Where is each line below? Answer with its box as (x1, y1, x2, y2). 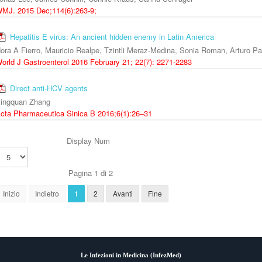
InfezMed (153, 252, 179, 259)
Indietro (35, 188, 59, 199)
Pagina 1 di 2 (66, 167, 113, 179)
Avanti (113, 188, 133, 199)
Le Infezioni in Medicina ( (81, 252, 153, 259)
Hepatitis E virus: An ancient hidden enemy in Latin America (10, 31, 214, 43)
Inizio (3, 188, 20, 199)
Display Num (67, 135, 112, 147)
